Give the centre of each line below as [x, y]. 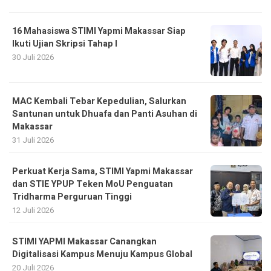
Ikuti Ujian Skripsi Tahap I [65, 44]
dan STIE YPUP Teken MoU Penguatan [93, 184]
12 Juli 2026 [33, 210]
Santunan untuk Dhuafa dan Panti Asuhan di [105, 114]
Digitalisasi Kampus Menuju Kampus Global [102, 254]
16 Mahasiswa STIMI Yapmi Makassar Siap [99, 31]
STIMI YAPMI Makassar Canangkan [84, 241]
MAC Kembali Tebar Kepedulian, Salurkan [99, 101]
